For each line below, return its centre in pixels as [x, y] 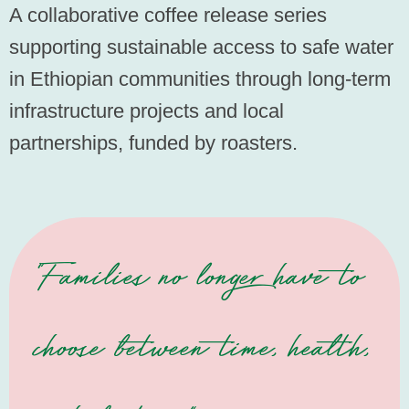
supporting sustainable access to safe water [201, 47]
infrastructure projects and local [147, 111]
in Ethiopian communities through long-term [200, 79]
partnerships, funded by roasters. [153, 143]
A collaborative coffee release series [168, 16]
